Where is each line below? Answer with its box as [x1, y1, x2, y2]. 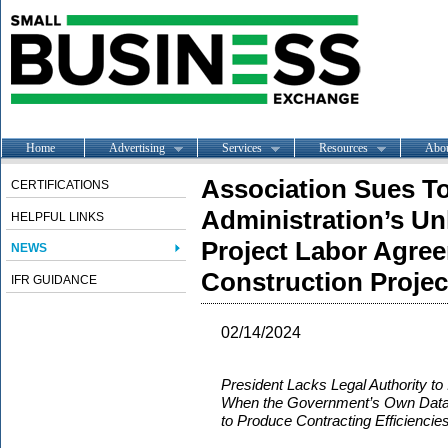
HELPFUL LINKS [11, 210, 104, 224]
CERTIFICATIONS [11, 178, 109, 192]
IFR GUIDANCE [11, 273, 97, 287]
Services [222, 140, 262, 155]
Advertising [109, 140, 165, 155]
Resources [319, 140, 368, 155]
